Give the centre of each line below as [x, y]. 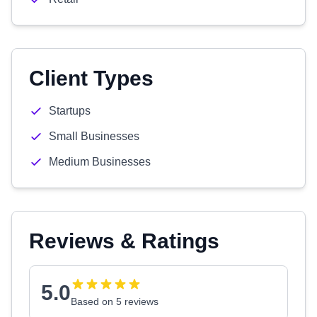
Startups [70, 111]
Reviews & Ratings [124, 241]
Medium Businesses [100, 162]
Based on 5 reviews [115, 301]
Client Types [91, 78]
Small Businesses [94, 136]
